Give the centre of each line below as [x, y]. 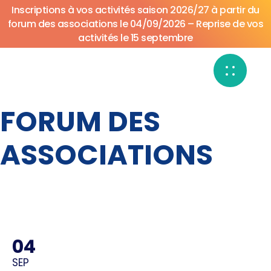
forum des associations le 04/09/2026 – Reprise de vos [135, 24]
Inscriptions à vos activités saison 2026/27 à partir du [135, 10]
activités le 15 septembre [135, 38]
